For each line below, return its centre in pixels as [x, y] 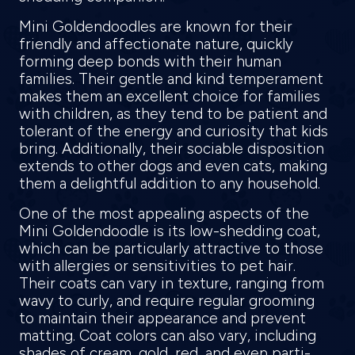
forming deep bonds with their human [150, 61]
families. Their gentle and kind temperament [171, 78]
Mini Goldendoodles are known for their [156, 26]
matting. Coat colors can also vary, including [168, 335]
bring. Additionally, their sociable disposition [172, 148]
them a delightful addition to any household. [172, 183]
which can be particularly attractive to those [171, 248]
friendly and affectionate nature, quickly [156, 44]
